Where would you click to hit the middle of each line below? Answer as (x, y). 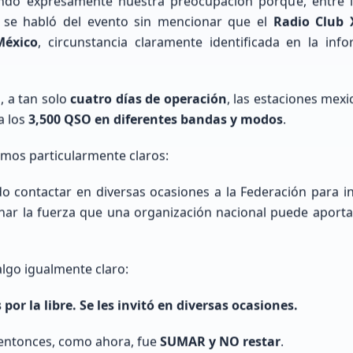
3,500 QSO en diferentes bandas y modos (156, 119)
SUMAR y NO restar (220, 342)
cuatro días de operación (149, 99)
